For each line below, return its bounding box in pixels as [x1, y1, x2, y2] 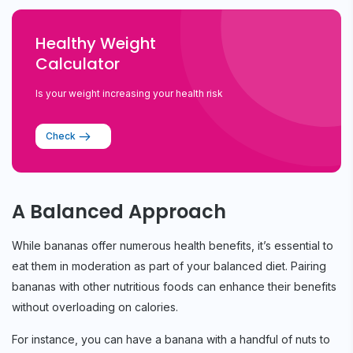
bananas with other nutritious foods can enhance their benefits [12, 279, 336, 293]
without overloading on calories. [12, 299, 178, 314]
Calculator [35, 52, 120, 75]
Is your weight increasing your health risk [35, 87, 223, 99]
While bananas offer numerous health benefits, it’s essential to [12, 238, 333, 252]
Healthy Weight [35, 32, 156, 54]
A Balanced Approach [12, 198, 226, 225]
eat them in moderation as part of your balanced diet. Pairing [12, 258, 326, 273]
